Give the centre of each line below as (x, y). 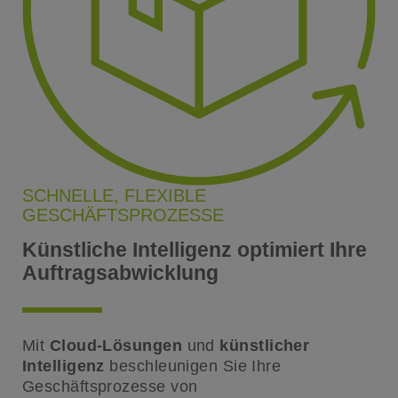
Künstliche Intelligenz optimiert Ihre (194, 249)
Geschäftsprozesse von (110, 386)
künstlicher (265, 345)
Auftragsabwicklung (120, 272)
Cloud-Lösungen (116, 345)
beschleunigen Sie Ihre (193, 366)
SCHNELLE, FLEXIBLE (114, 196)
